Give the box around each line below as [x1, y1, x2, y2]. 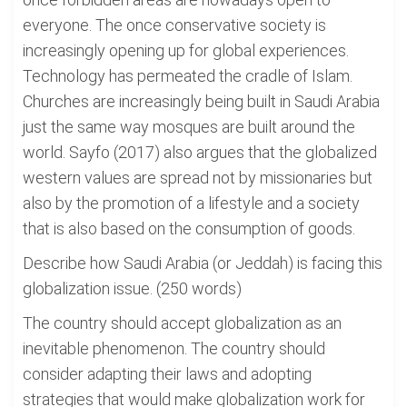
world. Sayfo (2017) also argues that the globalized [23, 143, 377, 162]
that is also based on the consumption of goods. [23, 219, 355, 238]
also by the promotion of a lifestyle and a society [23, 194, 360, 213]
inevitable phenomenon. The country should [23, 339, 325, 358]
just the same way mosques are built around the [23, 117, 355, 136]
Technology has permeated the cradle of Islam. [23, 66, 352, 85]
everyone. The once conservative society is [23, 15, 326, 35]
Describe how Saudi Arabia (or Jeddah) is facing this [23, 253, 382, 273]
